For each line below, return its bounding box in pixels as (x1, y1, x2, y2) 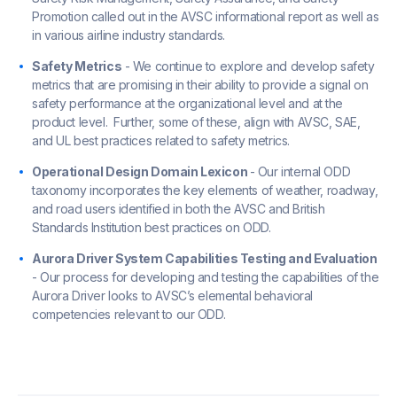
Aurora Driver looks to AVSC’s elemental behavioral (32, 288, 313, 304)
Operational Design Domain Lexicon (32, 164, 250, 180)
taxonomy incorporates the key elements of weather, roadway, (32, 183, 378, 198)
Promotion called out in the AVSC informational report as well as (32, 9, 379, 25)
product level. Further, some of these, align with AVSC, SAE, (32, 114, 361, 130)
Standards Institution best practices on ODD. (32, 220, 271, 236)
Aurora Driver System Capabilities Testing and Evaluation (32, 251, 378, 267)
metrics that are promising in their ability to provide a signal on (32, 77, 369, 93)
